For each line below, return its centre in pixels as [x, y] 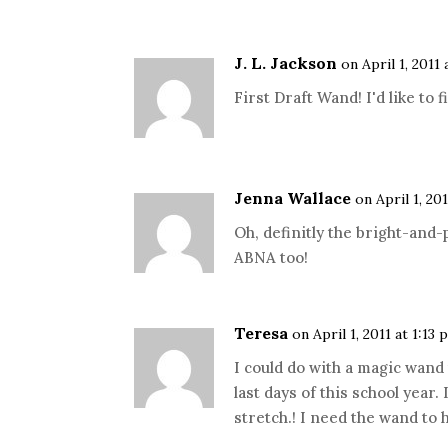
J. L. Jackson [286, 63]
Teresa [261, 333]
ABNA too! [271, 257]
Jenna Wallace [293, 198]
